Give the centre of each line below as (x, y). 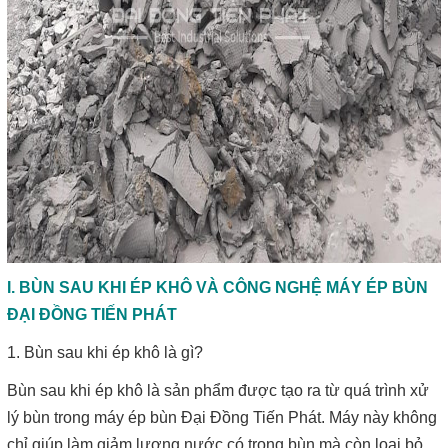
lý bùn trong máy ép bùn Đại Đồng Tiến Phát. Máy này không (222, 417)
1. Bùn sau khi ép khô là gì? (105, 352)
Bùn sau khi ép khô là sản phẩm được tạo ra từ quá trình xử (218, 390)
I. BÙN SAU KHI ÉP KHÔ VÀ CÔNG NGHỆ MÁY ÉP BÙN (217, 287)
